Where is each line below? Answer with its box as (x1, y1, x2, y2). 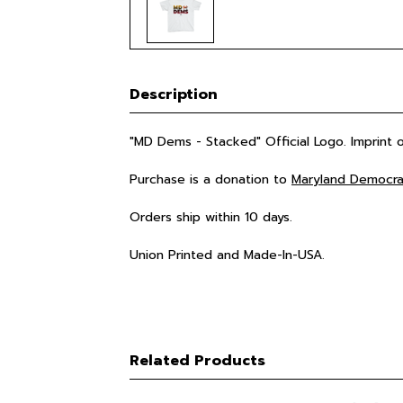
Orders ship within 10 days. (130, 208, 292, 227)
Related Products (130, 350, 265, 372)
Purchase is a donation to (130, 170, 291, 189)
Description (130, 84, 218, 105)
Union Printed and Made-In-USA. (130, 246, 325, 264)
